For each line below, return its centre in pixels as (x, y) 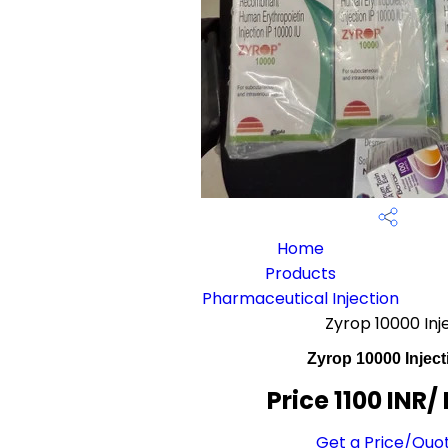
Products (301, 273)
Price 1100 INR (346, 400)
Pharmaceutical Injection (301, 298)
